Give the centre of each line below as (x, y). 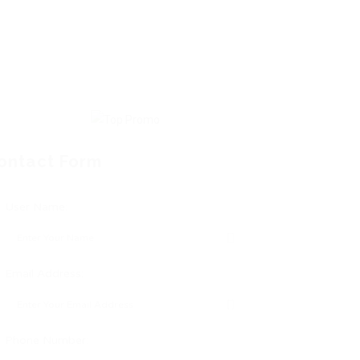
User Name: (36, 207)
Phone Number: (47, 341)
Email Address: (44, 274)
